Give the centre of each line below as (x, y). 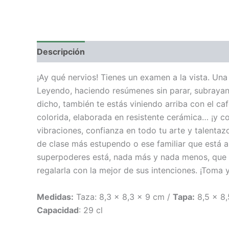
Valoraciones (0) (129, 52)
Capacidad (58, 210)
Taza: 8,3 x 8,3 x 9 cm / (123, 197)
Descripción (61, 52)
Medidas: (55, 197)
